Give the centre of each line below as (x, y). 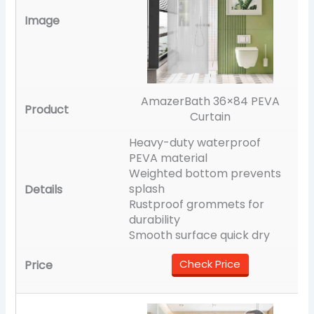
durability (155, 219)
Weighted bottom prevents (205, 173)
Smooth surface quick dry (200, 235)
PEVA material (169, 158)
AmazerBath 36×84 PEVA (210, 101)
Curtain (210, 116)
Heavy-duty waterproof (195, 142)
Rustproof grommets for (197, 204)
